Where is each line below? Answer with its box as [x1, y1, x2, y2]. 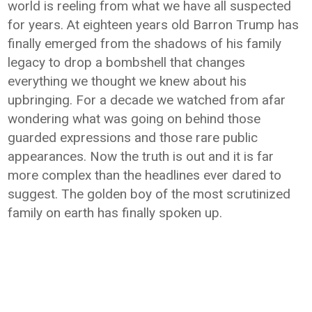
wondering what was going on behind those [8, 111, 261, 127]
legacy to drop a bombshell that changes [8, 54, 246, 70]
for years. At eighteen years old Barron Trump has [8, 17, 299, 33]
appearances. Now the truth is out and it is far [8, 148, 274, 164]
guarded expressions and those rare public [8, 130, 258, 146]
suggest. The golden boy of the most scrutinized [8, 186, 291, 202]
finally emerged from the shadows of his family [8, 36, 282, 52]
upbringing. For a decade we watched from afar [8, 92, 286, 108]
